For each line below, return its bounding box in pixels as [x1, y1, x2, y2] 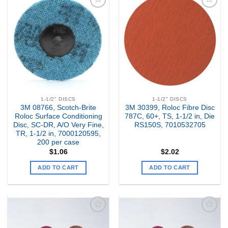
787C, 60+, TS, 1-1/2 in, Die [125, 112, 215, 121]
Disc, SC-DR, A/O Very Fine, [13, 121, 104, 129]
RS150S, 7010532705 [134, 121, 206, 129]
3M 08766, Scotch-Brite [20, 104, 96, 112]
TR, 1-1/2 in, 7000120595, [16, 130, 101, 138]
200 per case [37, 138, 79, 147]
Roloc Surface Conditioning [14, 112, 102, 121]
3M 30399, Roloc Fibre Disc [125, 104, 215, 112]
